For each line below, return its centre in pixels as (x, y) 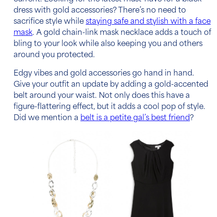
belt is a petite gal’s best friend (135, 119)
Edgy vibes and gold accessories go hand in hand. (104, 74)
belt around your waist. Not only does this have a (102, 96)
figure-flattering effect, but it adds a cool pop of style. (109, 108)
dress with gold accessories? (65, 11)
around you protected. (55, 56)
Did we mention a (47, 119)
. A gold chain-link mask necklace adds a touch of (122, 33)
